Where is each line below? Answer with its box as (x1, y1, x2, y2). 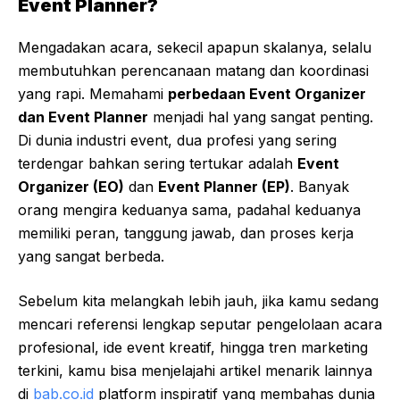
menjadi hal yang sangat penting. (148, 108, 373, 127)
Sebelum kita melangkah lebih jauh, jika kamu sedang (18, 292, 379, 311)
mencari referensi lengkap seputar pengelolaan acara (18, 315, 382, 334)
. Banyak (290, 178, 349, 196)
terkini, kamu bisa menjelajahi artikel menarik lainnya (18, 362, 372, 380)
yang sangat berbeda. (18, 247, 164, 266)
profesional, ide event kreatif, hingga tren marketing (18, 338, 368, 357)
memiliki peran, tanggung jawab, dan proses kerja (18, 224, 354, 243)
